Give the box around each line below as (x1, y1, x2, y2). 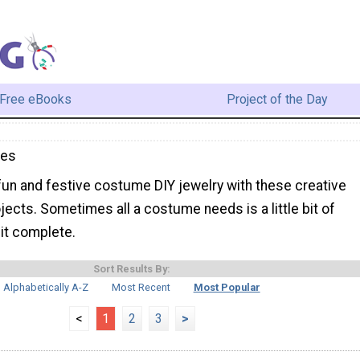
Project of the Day (226, 91, 328, 107)
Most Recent (112, 281, 170, 294)
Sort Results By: (93, 263, 170, 276)
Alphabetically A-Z (3, 281, 89, 294)
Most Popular (193, 281, 260, 294)
